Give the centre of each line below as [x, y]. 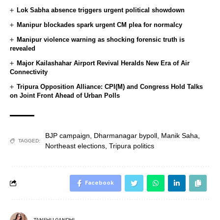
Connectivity [29, 72]
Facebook [99, 183]
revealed [23, 48]
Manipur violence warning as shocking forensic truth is [101, 39]
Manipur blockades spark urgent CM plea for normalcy [100, 25]
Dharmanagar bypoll [125, 135]
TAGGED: [29, 141]
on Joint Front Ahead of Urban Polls [65, 95]
